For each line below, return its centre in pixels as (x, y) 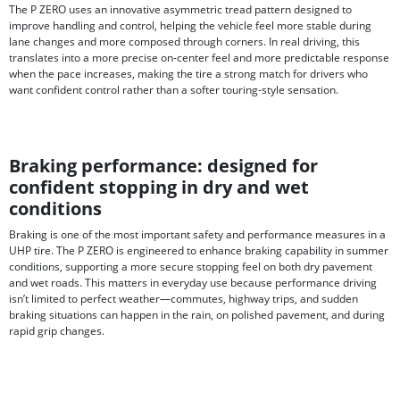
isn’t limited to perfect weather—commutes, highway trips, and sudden (183, 299)
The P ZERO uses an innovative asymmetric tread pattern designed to (180, 10)
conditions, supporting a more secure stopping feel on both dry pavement (191, 267)
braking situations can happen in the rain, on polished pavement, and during (197, 315)
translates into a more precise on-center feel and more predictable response (199, 58)
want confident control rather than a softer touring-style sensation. (174, 90)
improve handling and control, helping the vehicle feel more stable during (190, 26)
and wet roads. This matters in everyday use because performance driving (193, 283)
